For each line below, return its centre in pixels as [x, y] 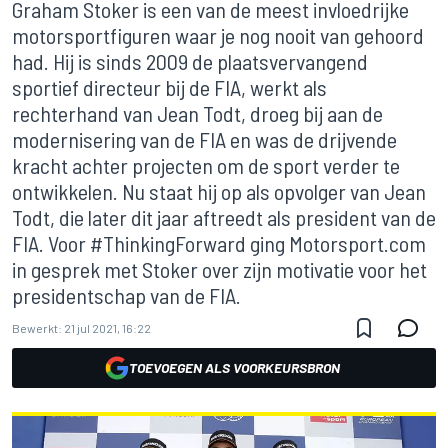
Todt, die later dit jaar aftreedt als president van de [224, 217]
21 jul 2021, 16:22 [107, 328]
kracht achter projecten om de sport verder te [206, 165]
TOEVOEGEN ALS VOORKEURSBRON [234, 367]
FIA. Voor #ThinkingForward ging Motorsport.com [219, 243]
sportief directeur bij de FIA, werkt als [169, 87]
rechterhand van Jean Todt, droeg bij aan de [197, 113]
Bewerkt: [37, 328]
